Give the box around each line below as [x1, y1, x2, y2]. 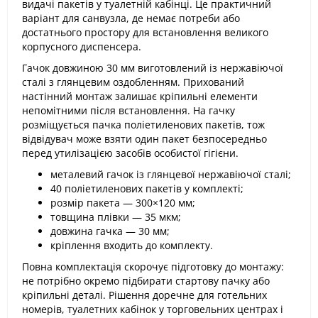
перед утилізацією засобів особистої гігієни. [22, 146, 238, 160]
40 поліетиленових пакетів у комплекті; [50, 182, 243, 195]
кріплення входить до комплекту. [50, 238, 213, 252]
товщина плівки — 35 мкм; [50, 210, 181, 224]
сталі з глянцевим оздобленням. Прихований [22, 75, 244, 89]
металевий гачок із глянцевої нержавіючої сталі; [50, 168, 291, 181]
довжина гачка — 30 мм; [50, 224, 170, 238]
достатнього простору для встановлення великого [22, 26, 268, 39]
